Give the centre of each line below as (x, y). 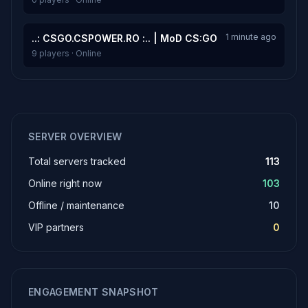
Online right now (65, 183)
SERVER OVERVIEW (75, 136)
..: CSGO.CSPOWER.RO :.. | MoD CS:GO (124, 38)
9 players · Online (67, 53)
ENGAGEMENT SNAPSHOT (93, 292)
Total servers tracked (77, 161)
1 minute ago (251, 37)
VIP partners (56, 227)
